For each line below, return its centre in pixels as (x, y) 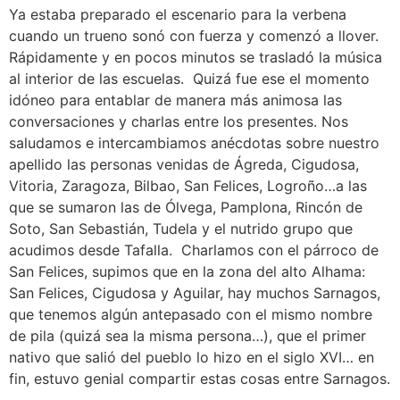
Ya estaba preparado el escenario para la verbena (178, 15)
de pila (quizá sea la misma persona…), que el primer (187, 336)
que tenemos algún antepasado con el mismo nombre (191, 315)
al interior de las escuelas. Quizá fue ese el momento (189, 79)
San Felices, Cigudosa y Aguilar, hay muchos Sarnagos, (195, 293)
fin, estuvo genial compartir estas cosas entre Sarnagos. (200, 379)
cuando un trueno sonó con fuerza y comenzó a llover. (194, 36)
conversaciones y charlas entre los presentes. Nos (179, 122)
